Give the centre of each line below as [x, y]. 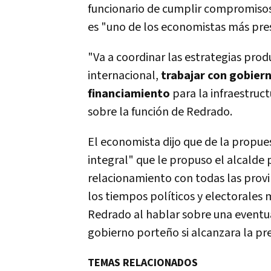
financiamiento [130, 94]
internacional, [124, 76]
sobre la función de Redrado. [160, 112]
